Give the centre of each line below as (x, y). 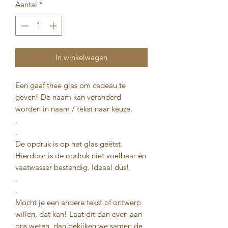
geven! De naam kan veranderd (68, 97)
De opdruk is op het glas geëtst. (69, 144)
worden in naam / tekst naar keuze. (74, 108)
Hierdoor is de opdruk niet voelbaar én (81, 155)
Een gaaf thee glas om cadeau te (70, 85)
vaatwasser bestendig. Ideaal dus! (72, 167)
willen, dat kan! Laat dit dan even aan (79, 214)
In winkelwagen (81, 57)
